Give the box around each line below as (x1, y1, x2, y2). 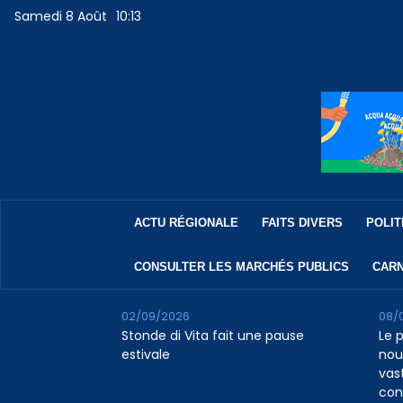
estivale (121, 345, 170, 364)
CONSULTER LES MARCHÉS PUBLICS (133, 260, 349, 274)
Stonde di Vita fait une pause (121, 327, 304, 345)
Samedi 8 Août (14, 7, 108, 26)
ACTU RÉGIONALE (133, 216, 238, 230)
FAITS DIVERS (261, 216, 343, 230)
